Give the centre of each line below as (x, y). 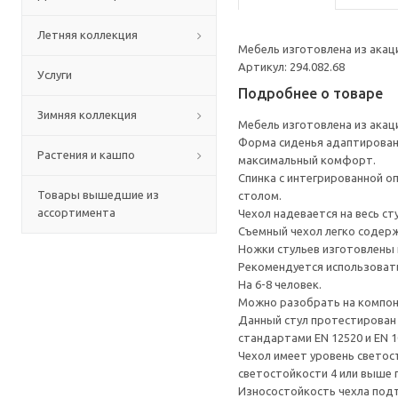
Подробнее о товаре (310, 93)
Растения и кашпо (86, 155)
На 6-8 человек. (280, 284)
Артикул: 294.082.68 (291, 67)
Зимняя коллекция (87, 115)
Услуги (55, 75)
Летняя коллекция (88, 35)
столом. (260, 195)
